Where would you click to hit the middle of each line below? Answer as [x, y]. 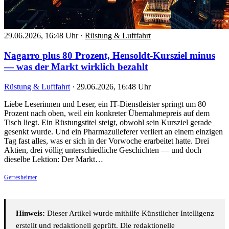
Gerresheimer [20, 177]
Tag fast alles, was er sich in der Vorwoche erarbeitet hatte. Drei [107, 141]
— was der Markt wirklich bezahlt [76, 66]
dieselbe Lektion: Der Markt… [54, 159]
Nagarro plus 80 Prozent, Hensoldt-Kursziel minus [110, 55]
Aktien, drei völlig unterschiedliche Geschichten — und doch [103, 150]
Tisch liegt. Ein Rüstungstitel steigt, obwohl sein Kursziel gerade [108, 122]
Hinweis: [30, 213]
